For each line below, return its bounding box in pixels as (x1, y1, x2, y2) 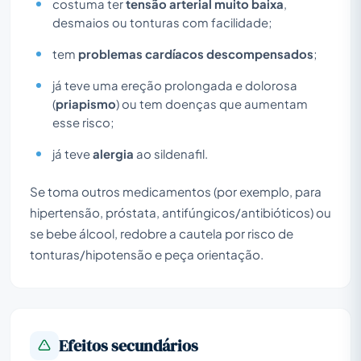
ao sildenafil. (134, 146, 208, 161)
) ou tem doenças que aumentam (116, 96, 308, 111)
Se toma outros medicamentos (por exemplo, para (30, 183, 322, 199)
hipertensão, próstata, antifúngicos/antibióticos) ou (30, 204, 331, 220)
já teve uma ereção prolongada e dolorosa (52, 77, 297, 93)
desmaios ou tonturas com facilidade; (52, 15, 272, 30)
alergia (93, 146, 134, 161)
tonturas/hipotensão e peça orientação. (30, 246, 263, 262)
